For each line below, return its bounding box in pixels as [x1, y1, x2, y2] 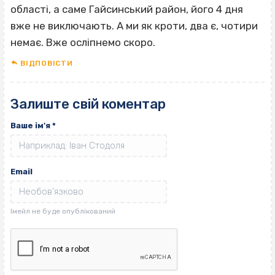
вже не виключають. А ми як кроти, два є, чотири [10, 20, 258, 33]
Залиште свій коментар [10, 96, 166, 113]
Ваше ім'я [10, 121, 52, 131]
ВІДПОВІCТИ [20, 59, 73, 68]
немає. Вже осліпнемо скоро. [10, 36, 155, 49]
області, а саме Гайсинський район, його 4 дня [10, 3, 243, 16]
